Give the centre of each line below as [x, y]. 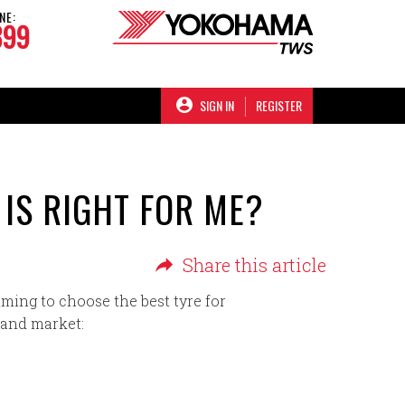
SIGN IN [217, 105]
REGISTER [279, 105]
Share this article [254, 265]
